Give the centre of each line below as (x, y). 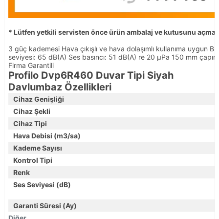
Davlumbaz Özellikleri (60, 87)
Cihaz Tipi (30, 123)
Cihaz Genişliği (39, 99)
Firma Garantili (31, 65)
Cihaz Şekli (32, 111)
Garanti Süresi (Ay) (45, 206)
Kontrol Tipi (33, 160)
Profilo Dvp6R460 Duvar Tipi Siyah (91, 75)
